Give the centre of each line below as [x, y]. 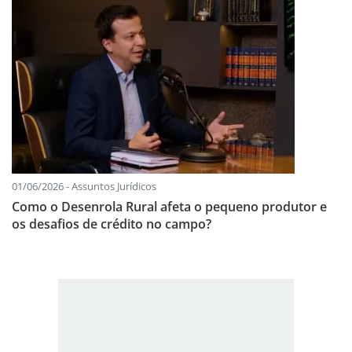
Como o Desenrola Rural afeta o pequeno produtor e [169, 207]
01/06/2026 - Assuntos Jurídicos [84, 187]
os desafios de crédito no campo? [112, 224]
